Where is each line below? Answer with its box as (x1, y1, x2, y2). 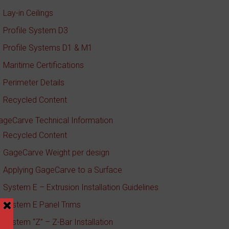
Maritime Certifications (3, 60, 84, 70)
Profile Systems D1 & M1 (3, 43, 93, 53)
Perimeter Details (3, 78, 65, 87)
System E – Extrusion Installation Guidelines (3, 182, 159, 192)
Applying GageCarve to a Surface (3, 165, 123, 175)
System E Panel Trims (3, 200, 81, 210)
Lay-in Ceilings (3, 8, 54, 18)
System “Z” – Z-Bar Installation (3, 217, 113, 227)
